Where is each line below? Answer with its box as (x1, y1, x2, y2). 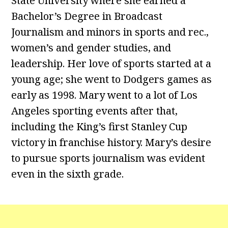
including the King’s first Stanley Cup (11, 120, 188, 133)
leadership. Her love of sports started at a (11, 56, 212, 70)
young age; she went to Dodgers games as (11, 72, 212, 86)
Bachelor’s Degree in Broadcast (11, 9, 163, 23)
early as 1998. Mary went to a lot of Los (11, 88, 198, 102)
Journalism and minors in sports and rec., (11, 25, 209, 39)
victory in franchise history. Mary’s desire (11, 135, 212, 149)
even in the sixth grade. (11, 167, 124, 181)
